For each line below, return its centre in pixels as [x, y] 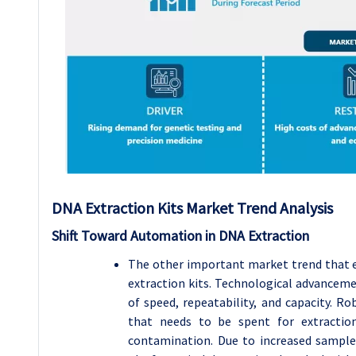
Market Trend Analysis [259, 207]
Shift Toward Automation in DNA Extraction [180, 235]
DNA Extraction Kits [119, 207]
